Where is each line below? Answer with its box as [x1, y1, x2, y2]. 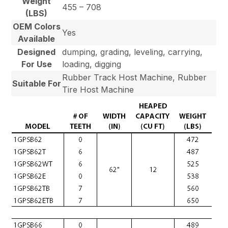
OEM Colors [12, 21, 61, 32]
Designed [17, 46, 56, 57]
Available [18, 33, 55, 44]
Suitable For [12, 78, 61, 89]
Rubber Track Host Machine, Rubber [62, 72, 207, 82]
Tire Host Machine [62, 84, 134, 95]
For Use [21, 59, 52, 69]
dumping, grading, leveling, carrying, [62, 46, 203, 57]
